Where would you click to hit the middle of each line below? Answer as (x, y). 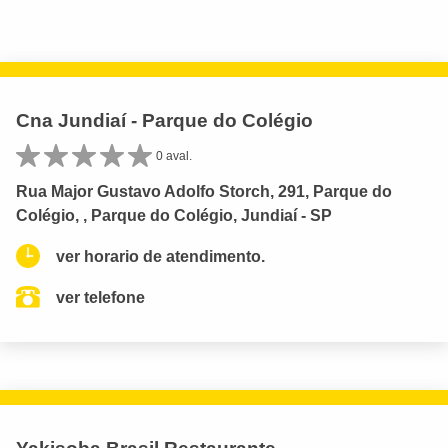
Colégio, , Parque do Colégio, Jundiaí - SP (174, 215)
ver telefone (100, 297)
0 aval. (174, 155)
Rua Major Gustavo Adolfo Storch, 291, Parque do (204, 191)
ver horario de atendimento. (160, 256)
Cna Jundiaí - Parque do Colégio (164, 120)
